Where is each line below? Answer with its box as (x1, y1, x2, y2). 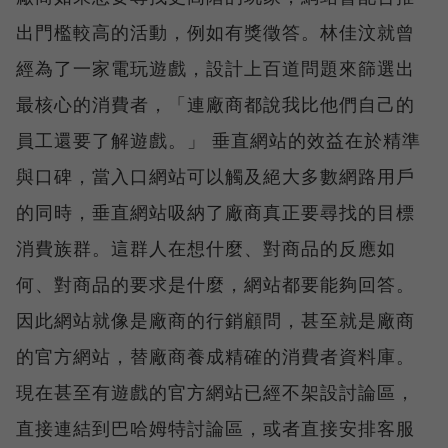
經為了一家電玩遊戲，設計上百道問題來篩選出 (16, 55, 415, 80)
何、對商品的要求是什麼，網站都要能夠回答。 (16, 271, 415, 296)
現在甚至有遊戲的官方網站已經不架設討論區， (16, 379, 415, 404)
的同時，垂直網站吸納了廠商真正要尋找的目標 (16, 199, 415, 224)
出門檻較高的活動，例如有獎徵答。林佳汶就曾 (16, 19, 415, 44)
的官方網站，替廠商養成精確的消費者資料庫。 (16, 343, 415, 368)
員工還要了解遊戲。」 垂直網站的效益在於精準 (16, 127, 421, 152)
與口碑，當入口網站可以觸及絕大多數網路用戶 (16, 163, 415, 188)
